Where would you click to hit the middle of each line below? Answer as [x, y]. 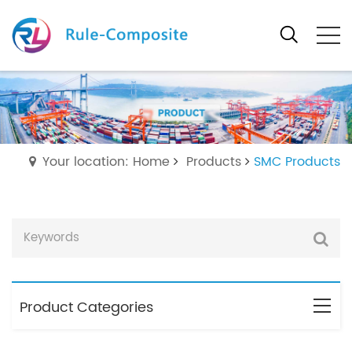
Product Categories [86, 308]
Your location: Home [106, 162]
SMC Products [297, 162]
